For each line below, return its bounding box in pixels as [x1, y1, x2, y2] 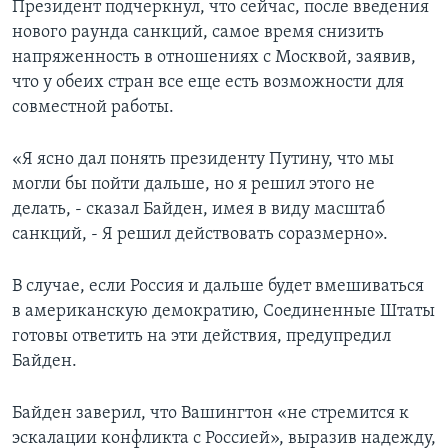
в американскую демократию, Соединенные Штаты [12, 302, 435, 322]
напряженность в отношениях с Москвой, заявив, [12, 48, 416, 68]
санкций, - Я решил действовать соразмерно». [12, 225, 388, 245]
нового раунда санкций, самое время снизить [12, 23, 384, 43]
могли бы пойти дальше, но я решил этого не [12, 175, 375, 195]
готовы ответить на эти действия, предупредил [12, 327, 391, 347]
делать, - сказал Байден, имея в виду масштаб [12, 200, 385, 220]
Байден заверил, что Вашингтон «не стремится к [12, 404, 409, 424]
